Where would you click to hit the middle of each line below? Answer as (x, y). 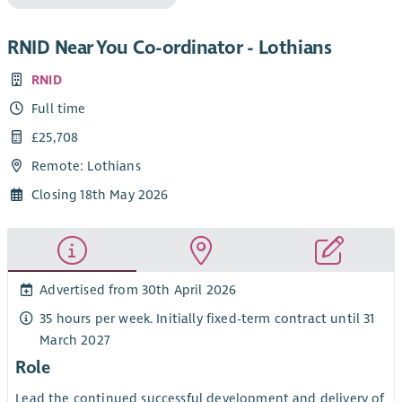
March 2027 (75, 340)
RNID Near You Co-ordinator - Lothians (170, 48)
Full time (59, 108)
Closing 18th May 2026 (100, 195)
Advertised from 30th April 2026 (138, 289)
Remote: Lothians (86, 166)
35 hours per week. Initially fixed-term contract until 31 (207, 318)
